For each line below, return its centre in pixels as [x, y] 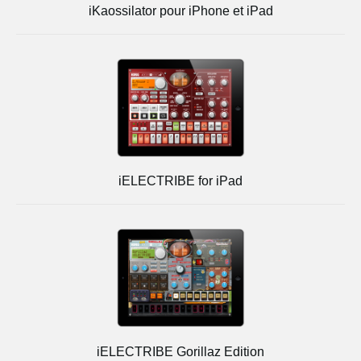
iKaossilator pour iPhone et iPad [180, 10]
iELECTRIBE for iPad [180, 181]
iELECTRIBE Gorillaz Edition [180, 351]
